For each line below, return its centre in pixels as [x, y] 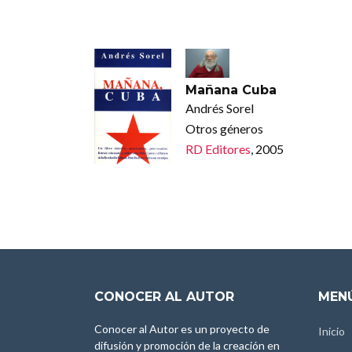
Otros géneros [224, 129]
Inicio [332, 331]
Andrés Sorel [219, 108]
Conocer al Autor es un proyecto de [182, 328]
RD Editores [218, 149]
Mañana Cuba [231, 90]
